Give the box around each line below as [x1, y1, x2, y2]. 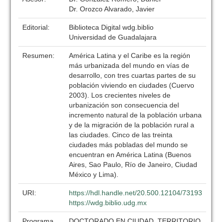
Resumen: [22, 52, 57, 59]
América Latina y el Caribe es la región [69, 52, 191, 59]
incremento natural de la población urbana [69, 111, 202, 119]
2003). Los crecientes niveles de [69, 91, 171, 99]
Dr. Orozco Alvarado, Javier [69, 5, 155, 13]
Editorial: [22, 23, 52, 31]
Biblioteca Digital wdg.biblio [69, 23, 154, 31]
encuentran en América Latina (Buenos [69, 151, 192, 159]
